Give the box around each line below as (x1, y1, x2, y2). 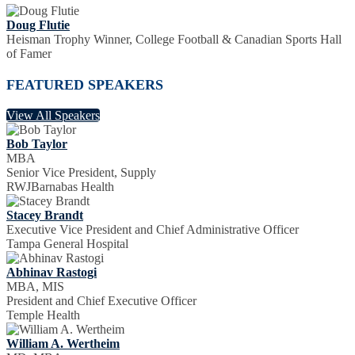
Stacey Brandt (6, 208, 83, 222)
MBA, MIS (6, 279, 64, 293)
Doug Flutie (6, 18, 70, 32)
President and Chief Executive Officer (6, 293, 197, 307)
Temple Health (6, 307, 80, 322)
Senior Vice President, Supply (6, 165, 156, 179)
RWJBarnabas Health (6, 179, 114, 193)
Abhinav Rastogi (6, 265, 97, 279)
